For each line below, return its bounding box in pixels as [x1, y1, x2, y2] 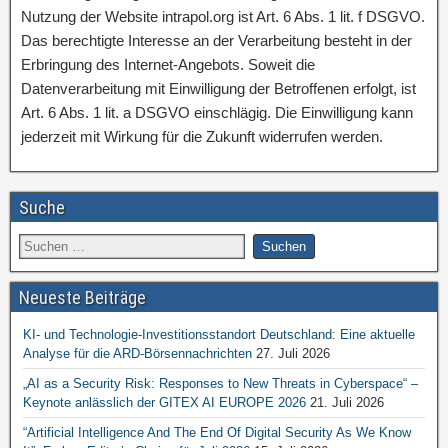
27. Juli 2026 [256, 346, 330, 361]
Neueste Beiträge [19, 287, 146, 308]
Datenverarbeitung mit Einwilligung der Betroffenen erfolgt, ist [21, 80, 416, 97]
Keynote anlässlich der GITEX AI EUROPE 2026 [23, 395, 306, 410]
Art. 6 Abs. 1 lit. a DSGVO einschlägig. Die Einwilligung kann [21, 104, 413, 121]
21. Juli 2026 [310, 395, 384, 410]
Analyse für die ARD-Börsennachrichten [23, 346, 252, 361]
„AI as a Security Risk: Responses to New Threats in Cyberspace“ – [23, 376, 418, 391]
